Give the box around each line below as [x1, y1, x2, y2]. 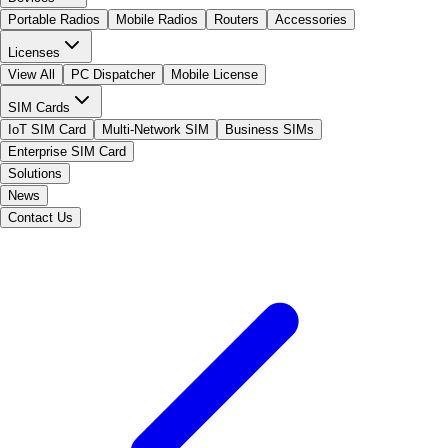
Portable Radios [8, 12, 100, 27]
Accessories [275, 12, 347, 27]
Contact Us [8, 210, 73, 225]
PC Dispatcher [71, 67, 155, 82]
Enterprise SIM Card [8, 144, 126, 159]
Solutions [8, 166, 62, 181]
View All [8, 67, 55, 82]
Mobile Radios [116, 12, 198, 27]
